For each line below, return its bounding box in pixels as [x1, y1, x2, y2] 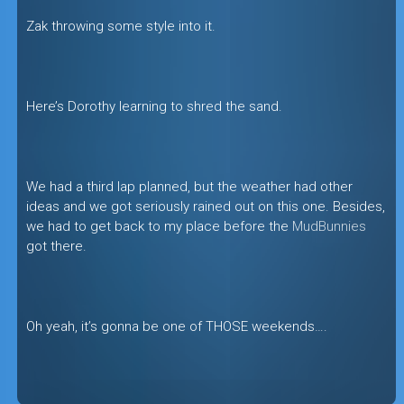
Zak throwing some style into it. [25, 17, 216, 34]
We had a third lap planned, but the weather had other [25, 178, 353, 195]
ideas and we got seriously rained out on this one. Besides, [25, 197, 385, 215]
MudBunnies [291, 217, 366, 234]
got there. [25, 237, 87, 254]
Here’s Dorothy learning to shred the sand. [25, 97, 282, 115]
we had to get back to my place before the [25, 217, 292, 234]
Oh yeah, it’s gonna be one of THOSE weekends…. [25, 317, 327, 335]
